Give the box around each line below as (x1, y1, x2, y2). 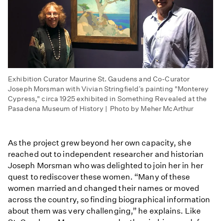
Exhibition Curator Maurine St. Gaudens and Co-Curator (8, 74, 190, 84)
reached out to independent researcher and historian (8, 149, 204, 159)
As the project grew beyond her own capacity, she (8, 138, 191, 148)
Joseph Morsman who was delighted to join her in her (8, 161, 203, 171)
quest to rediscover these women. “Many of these (8, 172, 190, 182)
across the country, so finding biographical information (8, 195, 211, 205)
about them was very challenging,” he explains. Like (8, 206, 201, 216)
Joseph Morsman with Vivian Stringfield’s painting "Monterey (8, 84, 209, 94)
